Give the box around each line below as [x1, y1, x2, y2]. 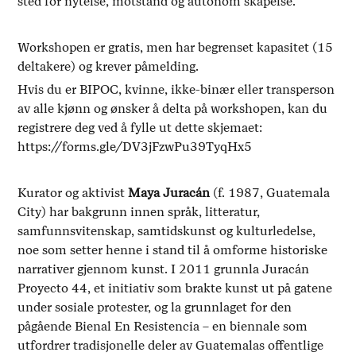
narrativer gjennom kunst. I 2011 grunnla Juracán [17, 261, 310, 277]
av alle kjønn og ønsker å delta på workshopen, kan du [17, 101, 328, 117]
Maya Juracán [128, 185, 211, 201]
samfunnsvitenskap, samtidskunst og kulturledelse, [17, 223, 316, 239]
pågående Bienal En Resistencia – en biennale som [17, 319, 308, 335]
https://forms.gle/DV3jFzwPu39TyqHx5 [17, 139, 253, 155]
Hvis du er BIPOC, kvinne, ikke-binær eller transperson [17, 82, 335, 98]
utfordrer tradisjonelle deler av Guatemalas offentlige [17, 338, 324, 354]
